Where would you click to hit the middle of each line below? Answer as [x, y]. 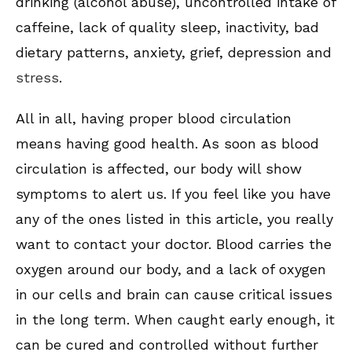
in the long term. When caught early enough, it [175, 320]
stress [37, 78]
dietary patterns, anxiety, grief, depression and [174, 53]
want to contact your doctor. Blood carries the [174, 244]
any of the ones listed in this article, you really [174, 219]
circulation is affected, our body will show [159, 169]
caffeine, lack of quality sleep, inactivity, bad [167, 27]
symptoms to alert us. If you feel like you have [173, 194]
